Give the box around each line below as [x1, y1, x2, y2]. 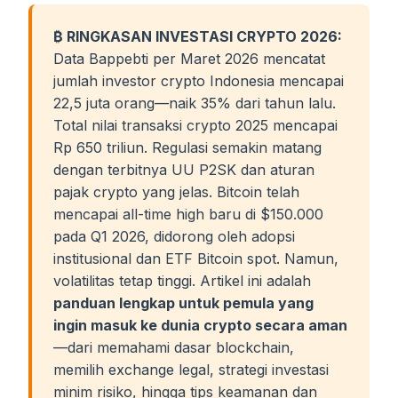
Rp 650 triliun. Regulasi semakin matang [53, 139, 322, 156]
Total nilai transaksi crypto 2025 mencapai [53, 116, 338, 134]
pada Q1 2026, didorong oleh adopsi [53, 227, 295, 245]
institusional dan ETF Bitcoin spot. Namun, [53, 250, 338, 267]
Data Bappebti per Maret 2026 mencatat [53, 50, 325, 68]
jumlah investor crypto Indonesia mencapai [53, 72, 344, 90]
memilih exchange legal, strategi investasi [53, 361, 329, 378]
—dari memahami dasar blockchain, [53, 338, 294, 356]
